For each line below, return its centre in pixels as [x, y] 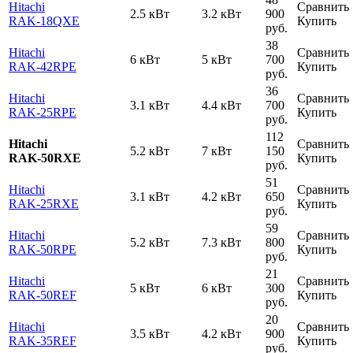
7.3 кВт [221, 242]
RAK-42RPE [43, 66]
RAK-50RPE [43, 249]
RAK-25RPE [43, 112]
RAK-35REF [43, 340]
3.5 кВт [150, 333]
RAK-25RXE [44, 203]
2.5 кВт [150, 13]
